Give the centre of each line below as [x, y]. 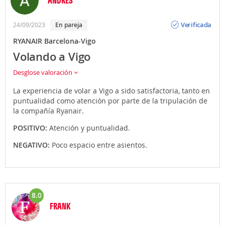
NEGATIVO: [32, 145]
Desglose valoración [43, 72]
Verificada [196, 25]
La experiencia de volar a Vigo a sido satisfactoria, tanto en [111, 90]
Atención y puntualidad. [90, 128]
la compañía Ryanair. [48, 110]
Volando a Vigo [52, 57]
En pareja [71, 25]
